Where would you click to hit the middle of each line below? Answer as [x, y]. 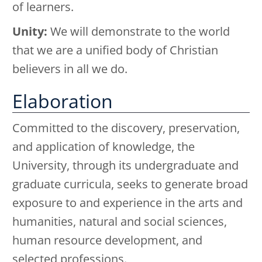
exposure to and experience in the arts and [127, 203]
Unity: [31, 32]
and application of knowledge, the [104, 147]
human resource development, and [107, 240]
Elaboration [63, 101]
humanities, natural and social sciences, [120, 222]
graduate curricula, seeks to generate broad [130, 184]
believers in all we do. [70, 69]
